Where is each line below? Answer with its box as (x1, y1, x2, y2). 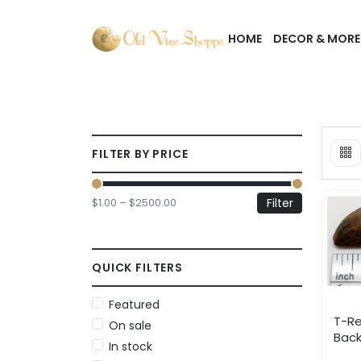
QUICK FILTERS (92, 259, 183, 276)
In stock (109, 338, 152, 355)
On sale (109, 317, 151, 334)
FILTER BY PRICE (92, 146, 189, 163)
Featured (109, 296, 160, 313)
